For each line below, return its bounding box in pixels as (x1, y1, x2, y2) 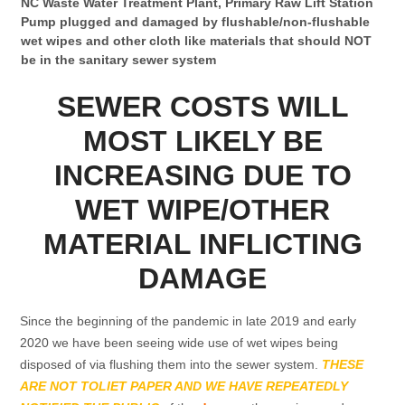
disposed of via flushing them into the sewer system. (20, 356, 323, 372)
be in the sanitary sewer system (20, 52, 216, 68)
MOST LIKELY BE (82, 124, 323, 157)
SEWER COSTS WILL (56, 89, 349, 123)
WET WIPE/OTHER (75, 193, 330, 226)
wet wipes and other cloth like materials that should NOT (20, 33, 372, 49)
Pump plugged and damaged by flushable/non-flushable (20, 14, 370, 30)
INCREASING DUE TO (53, 158, 352, 192)
